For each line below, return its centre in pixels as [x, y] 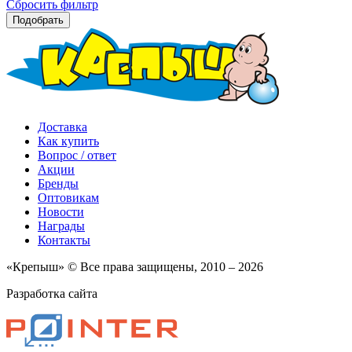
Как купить [68, 141]
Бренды [58, 183]
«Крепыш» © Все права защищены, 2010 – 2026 [135, 266]
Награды [61, 225]
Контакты [64, 240]
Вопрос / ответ [77, 155]
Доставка [62, 126]
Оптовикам [68, 197]
